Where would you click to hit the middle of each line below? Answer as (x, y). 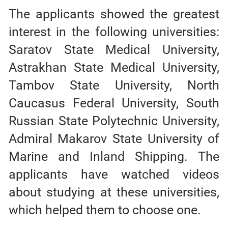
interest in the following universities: (114, 32)
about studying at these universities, (114, 192)
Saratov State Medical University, (114, 49)
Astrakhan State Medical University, (114, 67)
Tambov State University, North (114, 85)
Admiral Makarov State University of (114, 138)
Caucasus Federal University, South (114, 103)
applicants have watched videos (114, 174)
